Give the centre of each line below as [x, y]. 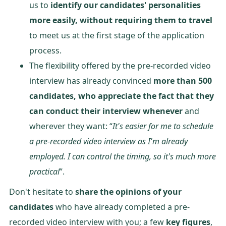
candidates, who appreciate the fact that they [122, 96]
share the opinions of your [128, 191]
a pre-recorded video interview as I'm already [108, 141]
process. [45, 50]
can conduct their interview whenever [106, 111]
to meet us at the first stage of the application [117, 35]
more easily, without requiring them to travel [121, 20]
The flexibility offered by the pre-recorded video [120, 65]
